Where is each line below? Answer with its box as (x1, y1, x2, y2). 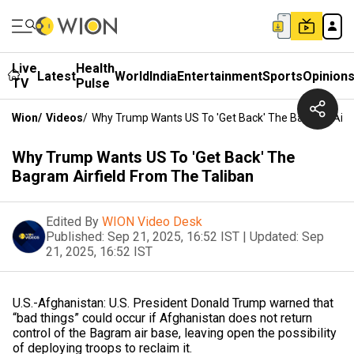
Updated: (250, 229, 299, 244)
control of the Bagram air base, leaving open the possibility (13, 326, 337, 341)
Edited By (46, 214, 99, 229)
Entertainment (177, 68, 262, 84)
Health (76, 61, 115, 76)
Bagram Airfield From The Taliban (12, 167, 254, 186)
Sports (262, 68, 303, 84)
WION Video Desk (102, 214, 202, 229)
